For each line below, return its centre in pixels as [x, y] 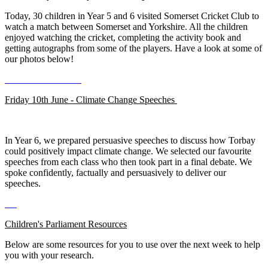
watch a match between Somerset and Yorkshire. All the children [126, 27]
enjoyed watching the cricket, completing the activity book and [123, 38]
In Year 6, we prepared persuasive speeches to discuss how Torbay [130, 141]
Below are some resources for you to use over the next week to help [133, 245]
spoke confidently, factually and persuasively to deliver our [115, 173]
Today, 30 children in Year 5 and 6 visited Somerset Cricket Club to [132, 16]
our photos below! [40, 59]
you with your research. [49, 255]
